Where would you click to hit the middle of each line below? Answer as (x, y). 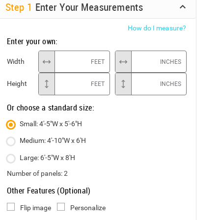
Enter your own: (32, 41)
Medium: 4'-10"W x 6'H (53, 141)
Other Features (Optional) (49, 190)
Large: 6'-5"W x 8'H (47, 157)
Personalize (88, 207)
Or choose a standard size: (50, 107)
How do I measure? (157, 28)
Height (17, 84)
